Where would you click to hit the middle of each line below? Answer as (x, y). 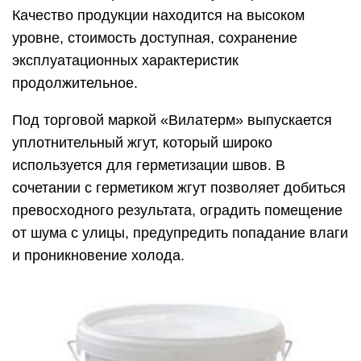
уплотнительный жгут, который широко (142, 143)
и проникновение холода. (98, 256)
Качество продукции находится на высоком (158, 16)
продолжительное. (75, 83)
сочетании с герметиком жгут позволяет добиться (179, 188)
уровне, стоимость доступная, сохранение (155, 38)
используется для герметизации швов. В (149, 166)
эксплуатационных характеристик (125, 61)
